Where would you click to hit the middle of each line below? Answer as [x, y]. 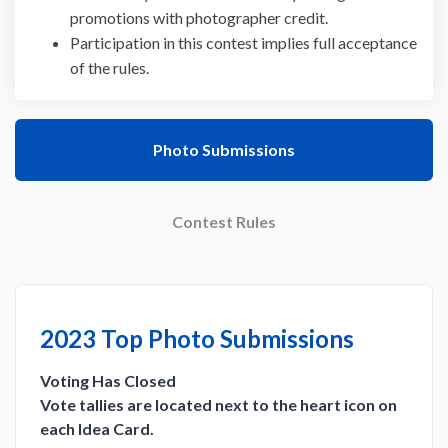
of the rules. [109, 67]
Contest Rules [224, 221]
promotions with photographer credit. [199, 17]
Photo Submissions [224, 149]
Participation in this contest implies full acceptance [243, 42]
